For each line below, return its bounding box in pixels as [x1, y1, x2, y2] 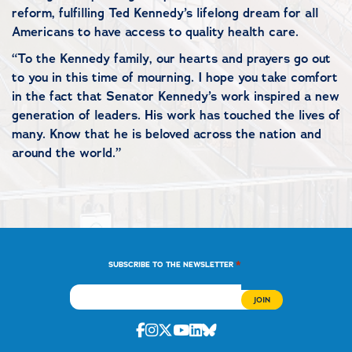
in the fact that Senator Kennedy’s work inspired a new [12, 88, 339, 104]
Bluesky [215, 319, 269, 339]
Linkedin [200, 319, 256, 339]
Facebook [144, 319, 207, 339]
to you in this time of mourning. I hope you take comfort [12, 69, 338, 86]
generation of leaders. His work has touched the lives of [12, 107, 340, 123]
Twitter [171, 319, 224, 339]
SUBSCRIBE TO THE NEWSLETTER [108, 258, 233, 269]
